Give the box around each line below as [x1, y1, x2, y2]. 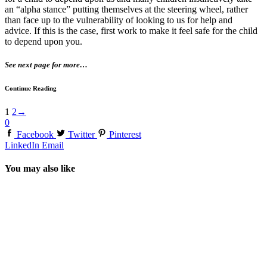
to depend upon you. [5, 36, 85, 46]
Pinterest [109, 129, 141, 140]
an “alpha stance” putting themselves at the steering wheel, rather [5, 4, 248, 14]
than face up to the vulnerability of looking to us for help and [5, 14, 232, 25]
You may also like [5, 163, 75, 174]
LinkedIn [5, 140, 39, 151]
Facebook [17, 129, 54, 140]
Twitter [68, 129, 95, 140]
